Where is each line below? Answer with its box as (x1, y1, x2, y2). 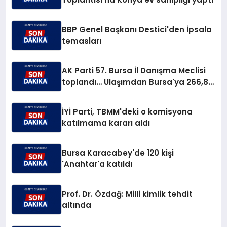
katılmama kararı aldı (62, 118, 150, 129)
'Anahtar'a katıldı (62, 159, 133, 170)
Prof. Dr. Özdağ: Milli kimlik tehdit (62, 188, 193, 200)
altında (62, 200, 92, 211)
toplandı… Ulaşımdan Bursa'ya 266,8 (62, 77, 104, 88)
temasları (62, 35, 102, 47)
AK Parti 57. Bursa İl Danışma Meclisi (62, 65, 206, 77)
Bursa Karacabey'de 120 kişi (62, 147, 174, 159)
